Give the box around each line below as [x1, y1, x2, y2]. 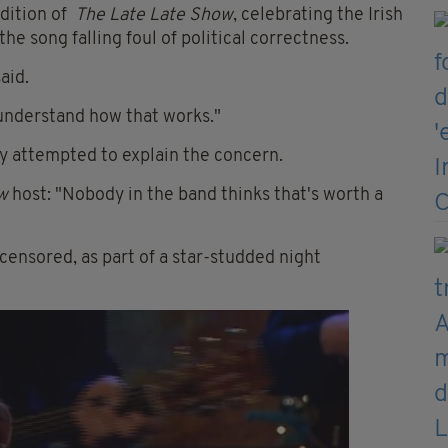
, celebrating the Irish [233, 6, 403, 26]
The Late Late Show [75, 6, 233, 26]
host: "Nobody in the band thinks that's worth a [8, 186, 383, 206]
